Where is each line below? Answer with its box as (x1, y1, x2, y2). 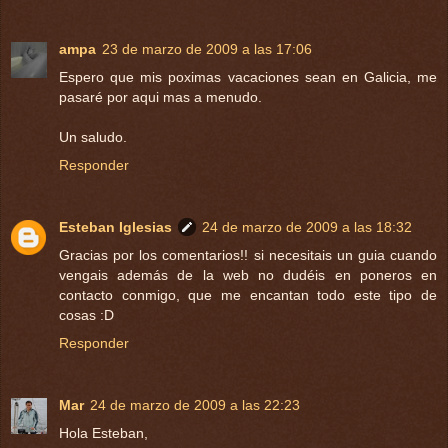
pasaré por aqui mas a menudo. (59, 88, 262, 105)
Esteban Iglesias (59, 218, 172, 235)
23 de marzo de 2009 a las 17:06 (102, 40, 312, 57)
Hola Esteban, (59, 424, 148, 441)
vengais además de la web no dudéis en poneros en (59, 266, 437, 283)
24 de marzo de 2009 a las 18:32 (202, 218, 412, 235)
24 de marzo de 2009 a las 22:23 (90, 396, 300, 413)
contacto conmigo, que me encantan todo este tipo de (59, 286, 437, 303)
